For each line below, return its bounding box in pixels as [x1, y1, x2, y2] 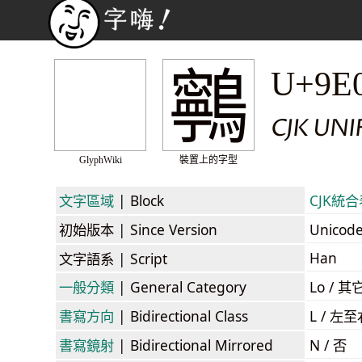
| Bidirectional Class [114, 305, 248, 326]
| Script [114, 248, 167, 268]
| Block [114, 190, 164, 210]
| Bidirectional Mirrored [114, 335, 273, 355]
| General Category [114, 276, 246, 297]
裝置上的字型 [179, 154, 238, 166]
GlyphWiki [78, 154, 122, 166]
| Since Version [114, 219, 217, 239]
